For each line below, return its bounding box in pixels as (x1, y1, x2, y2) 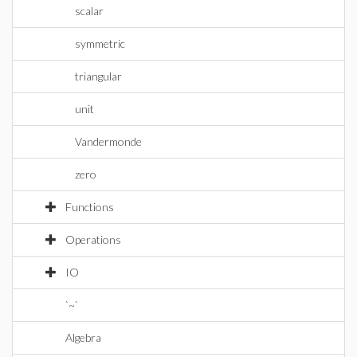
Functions (65, 200, 114, 214)
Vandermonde (75, 135, 142, 148)
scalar (75, 4, 104, 18)
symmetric (75, 37, 125, 50)
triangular (75, 69, 122, 83)
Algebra (65, 331, 101, 344)
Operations (65, 233, 121, 246)
